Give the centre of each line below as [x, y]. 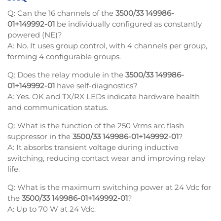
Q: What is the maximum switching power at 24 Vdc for [109, 187]
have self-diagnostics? [96, 86]
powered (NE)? [35, 35]
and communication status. [58, 108]
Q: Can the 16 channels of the [61, 13]
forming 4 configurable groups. [64, 57]
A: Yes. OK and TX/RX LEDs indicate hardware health [104, 97]
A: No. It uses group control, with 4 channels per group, [107, 46]
